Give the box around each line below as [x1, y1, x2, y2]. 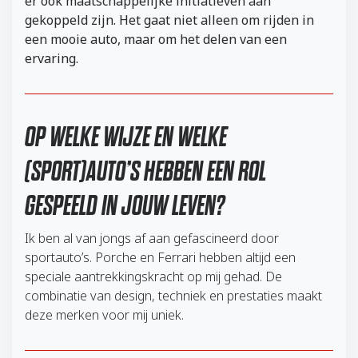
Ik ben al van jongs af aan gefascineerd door [25, 229, 279, 248]
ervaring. [25, 50, 78, 68]
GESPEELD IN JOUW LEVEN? [25, 190, 225, 221]
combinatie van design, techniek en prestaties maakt [25, 287, 322, 305]
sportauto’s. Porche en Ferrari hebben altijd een [25, 249, 296, 267]
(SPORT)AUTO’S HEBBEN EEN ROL [25, 156, 266, 187]
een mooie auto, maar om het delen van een [25, 30, 287, 49]
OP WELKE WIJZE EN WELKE [25, 121, 227, 153]
